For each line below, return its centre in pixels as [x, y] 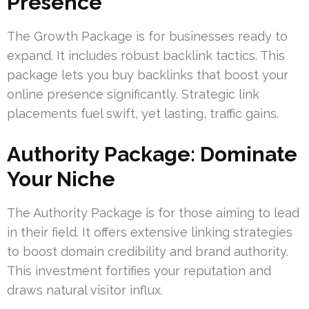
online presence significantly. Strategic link [133, 94]
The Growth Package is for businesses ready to [147, 37]
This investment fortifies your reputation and [139, 271]
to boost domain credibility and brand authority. [148, 252]
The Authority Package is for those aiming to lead [153, 213]
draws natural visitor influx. [85, 290]
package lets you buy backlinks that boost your [148, 75]
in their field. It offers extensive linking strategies [150, 232]
